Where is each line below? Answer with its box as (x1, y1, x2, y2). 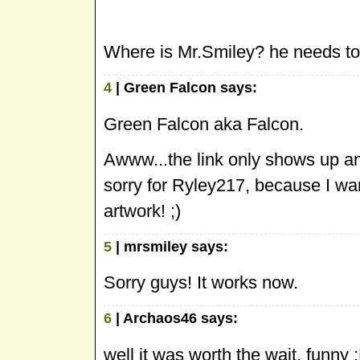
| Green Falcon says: (112, 79, 257, 96)
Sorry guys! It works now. (104, 272, 298, 293)
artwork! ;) (104, 200, 181, 221)
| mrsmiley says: (112, 238, 228, 255)
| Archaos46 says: (112, 310, 238, 327)
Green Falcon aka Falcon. (104, 113, 304, 134)
